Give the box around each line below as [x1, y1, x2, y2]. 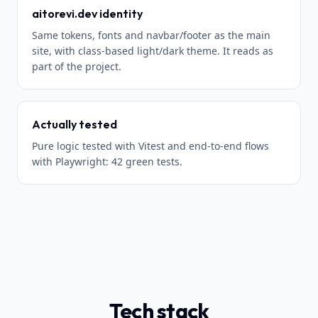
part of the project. [32, 60, 121, 73]
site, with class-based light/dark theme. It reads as [32, 44, 273, 57]
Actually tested [32, 117, 117, 131]
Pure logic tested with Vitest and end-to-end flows [32, 139, 269, 153]
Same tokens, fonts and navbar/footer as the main [32, 28, 270, 42]
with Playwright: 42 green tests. [32, 155, 182, 168]
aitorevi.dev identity [32, 6, 143, 21]
